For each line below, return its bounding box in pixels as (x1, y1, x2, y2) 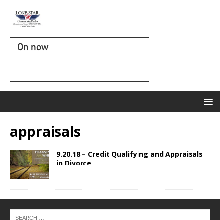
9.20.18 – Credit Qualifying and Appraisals (56, 149, 203, 159)
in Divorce (56, 158, 91, 167)
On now (17, 41, 48, 53)
